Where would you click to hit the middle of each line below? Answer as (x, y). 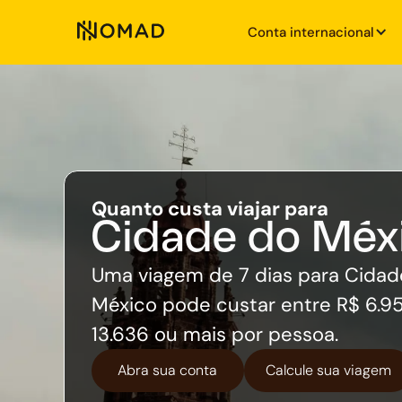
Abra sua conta (168, 371)
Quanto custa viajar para (210, 209)
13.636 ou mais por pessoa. (214, 335)
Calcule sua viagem (328, 371)
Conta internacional (311, 32)
